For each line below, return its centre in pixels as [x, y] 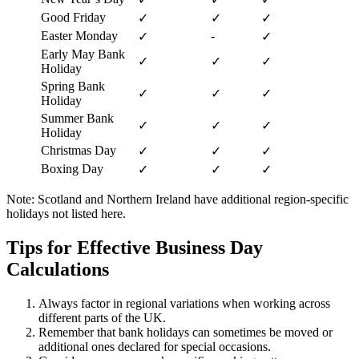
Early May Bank [83, 54]
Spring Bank [73, 86]
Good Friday [73, 17]
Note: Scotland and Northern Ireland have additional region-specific [177, 199]
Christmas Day [79, 150]
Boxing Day [72, 168]
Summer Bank [77, 118]
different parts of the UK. [102, 317]
